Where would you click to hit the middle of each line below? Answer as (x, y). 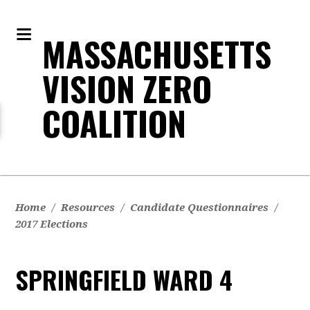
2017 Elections (52, 224)
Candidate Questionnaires (200, 208)
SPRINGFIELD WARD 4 (124, 279)
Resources (88, 208)
